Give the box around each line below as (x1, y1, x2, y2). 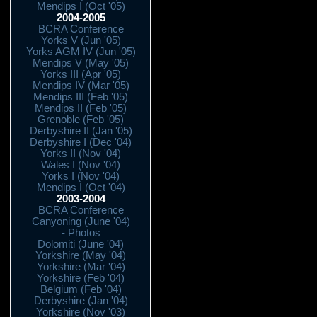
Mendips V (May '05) (33, 57, 129, 69)
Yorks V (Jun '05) (40, 35, 121, 46)
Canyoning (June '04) (31, 216, 130, 227)
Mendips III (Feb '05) (33, 91, 128, 103)
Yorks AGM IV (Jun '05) (25, 46, 136, 57)
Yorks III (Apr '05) (40, 69, 121, 80)
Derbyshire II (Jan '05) (29, 125, 132, 137)
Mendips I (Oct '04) (36, 182, 125, 193)
